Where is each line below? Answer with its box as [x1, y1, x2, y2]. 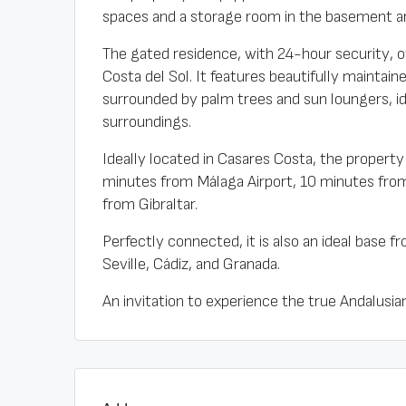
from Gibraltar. [102, 195, 198, 214]
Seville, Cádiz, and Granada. [102, 255, 280, 274]
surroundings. [102, 112, 191, 131]
